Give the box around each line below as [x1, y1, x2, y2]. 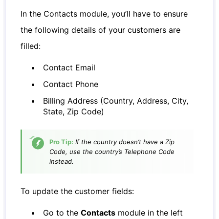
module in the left [115, 207, 183, 218]
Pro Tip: [49, 137, 74, 146]
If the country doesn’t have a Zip [73, 137, 175, 146]
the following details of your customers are [21, 24, 181, 35]
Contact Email [43, 62, 96, 72]
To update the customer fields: [21, 186, 134, 196]
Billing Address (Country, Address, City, [43, 95, 189, 106]
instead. [49, 157, 74, 165]
